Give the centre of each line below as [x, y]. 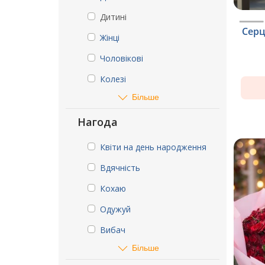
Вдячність [120, 168]
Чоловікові [122, 58]
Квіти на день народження [153, 147]
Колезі [113, 79]
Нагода [98, 122]
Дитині [113, 17]
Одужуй [115, 209]
